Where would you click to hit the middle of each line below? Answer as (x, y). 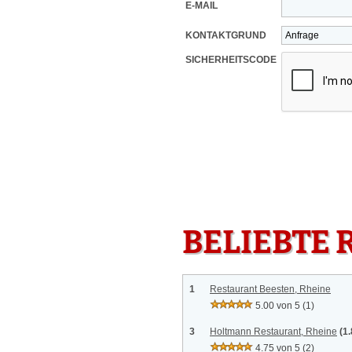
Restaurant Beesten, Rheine (270, 289)
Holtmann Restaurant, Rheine (273, 332)
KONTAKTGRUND (226, 35)
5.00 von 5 (278, 306)
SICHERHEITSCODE (231, 60)
